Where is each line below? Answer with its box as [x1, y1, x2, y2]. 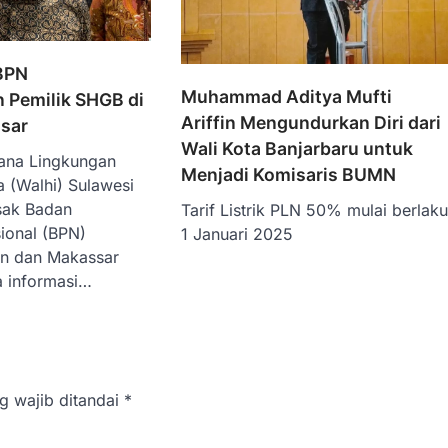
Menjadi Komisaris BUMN [181, 163, 397, 185]
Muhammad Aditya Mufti [181, 85, 393, 107]
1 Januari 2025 [181, 223, 294, 244]
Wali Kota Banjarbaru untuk [181, 137, 414, 159]
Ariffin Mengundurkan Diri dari [181, 111, 442, 133]
